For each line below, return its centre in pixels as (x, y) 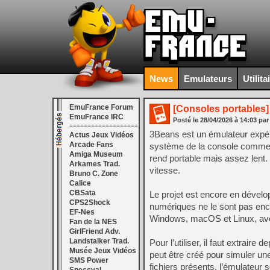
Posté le (187, 120)
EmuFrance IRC (96, 117)
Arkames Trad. (95, 164)
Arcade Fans (91, 145)
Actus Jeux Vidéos (102, 135)
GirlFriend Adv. (95, 231)
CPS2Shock (90, 202)
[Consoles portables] (221, 109)
